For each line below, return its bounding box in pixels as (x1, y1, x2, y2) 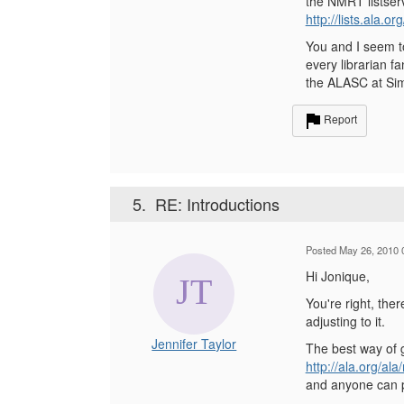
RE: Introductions (155, 192, 280, 216)
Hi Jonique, (305, 267, 370, 285)
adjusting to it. (305, 312, 385, 330)
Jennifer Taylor (151, 335, 237, 353)
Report (323, 111, 357, 127)
